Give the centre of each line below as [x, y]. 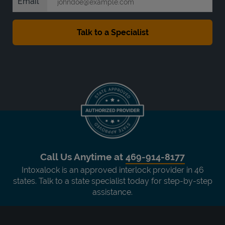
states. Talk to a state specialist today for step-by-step [113, 181]
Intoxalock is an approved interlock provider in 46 [113, 170]
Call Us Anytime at [83, 156]
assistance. [113, 192]
